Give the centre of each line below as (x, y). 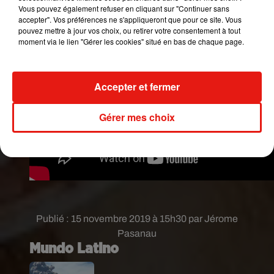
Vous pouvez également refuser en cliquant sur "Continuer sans (124, 8)
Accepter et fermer (137, 86)
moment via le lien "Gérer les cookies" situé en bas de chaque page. (131, 41)
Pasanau (137, 233)
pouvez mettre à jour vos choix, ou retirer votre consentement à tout (129, 30)
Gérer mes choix (137, 117)
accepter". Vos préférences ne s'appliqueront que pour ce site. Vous (130, 19)
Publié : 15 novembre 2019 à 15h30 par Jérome (137, 219)
